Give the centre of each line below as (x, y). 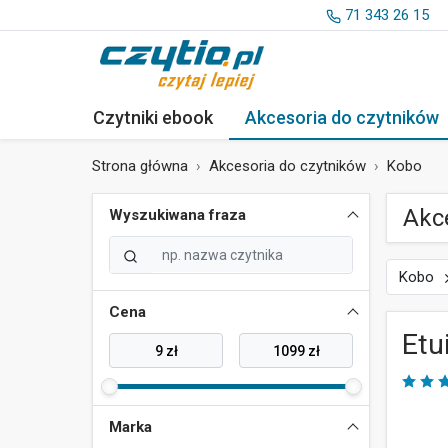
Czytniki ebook (153, 117)
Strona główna (140, 166)
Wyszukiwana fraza (177, 215)
